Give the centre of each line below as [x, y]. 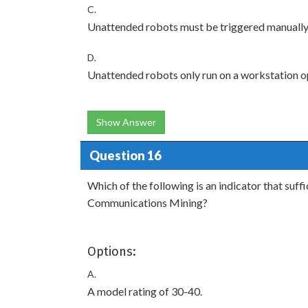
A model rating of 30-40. [145, 291]
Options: [112, 252]
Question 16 [125, 155]
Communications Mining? [147, 202]
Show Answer [126, 122]
